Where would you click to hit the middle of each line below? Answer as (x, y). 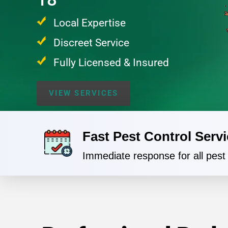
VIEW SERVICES (84, 93)
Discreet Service (92, 42)
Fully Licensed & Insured (111, 62)
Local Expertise (90, 23)
